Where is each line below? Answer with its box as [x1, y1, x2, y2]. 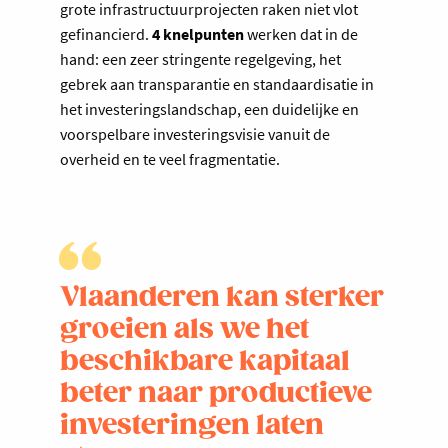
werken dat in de [244, 24, 358, 45]
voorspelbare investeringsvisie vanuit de [60, 124, 330, 145]
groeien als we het [60, 314, 309, 347]
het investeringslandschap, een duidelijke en [60, 99, 359, 120]
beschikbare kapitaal [60, 346, 350, 379]
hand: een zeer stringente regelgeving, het [60, 49, 341, 70]
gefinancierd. [60, 24, 149, 45]
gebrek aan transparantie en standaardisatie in [60, 74, 374, 95]
